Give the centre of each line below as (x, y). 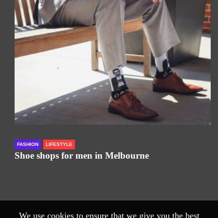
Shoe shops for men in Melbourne (82, 155)
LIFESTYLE (59, 144)
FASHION (28, 144)
